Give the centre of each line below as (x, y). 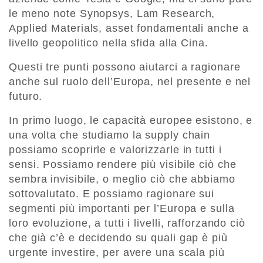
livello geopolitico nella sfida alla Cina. (109, 43)
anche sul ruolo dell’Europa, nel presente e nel (130, 82)
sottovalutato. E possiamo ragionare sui (112, 194)
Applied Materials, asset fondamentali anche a (129, 28)
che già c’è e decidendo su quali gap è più (118, 238)
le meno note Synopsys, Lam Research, (112, 14)
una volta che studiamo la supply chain (110, 135)
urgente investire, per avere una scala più (117, 253)
